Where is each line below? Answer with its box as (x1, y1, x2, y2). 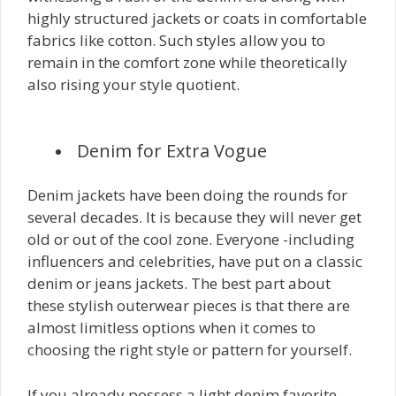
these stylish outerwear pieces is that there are (27, 295, 350, 316)
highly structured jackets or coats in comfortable (27, 8, 367, 28)
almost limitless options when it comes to (27, 317, 316, 338)
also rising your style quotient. (27, 74, 240, 95)
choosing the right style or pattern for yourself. (27, 339, 352, 360)
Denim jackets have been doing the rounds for (27, 185, 347, 205)
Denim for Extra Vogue (77, 138, 267, 163)
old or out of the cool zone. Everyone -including (27, 229, 354, 249)
